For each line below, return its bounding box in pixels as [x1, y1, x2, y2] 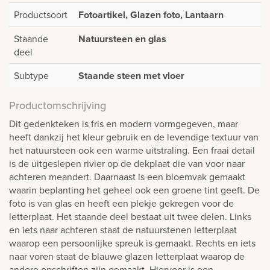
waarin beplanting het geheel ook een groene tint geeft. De [9, 183, 260, 196]
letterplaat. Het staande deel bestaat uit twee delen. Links [9, 209, 251, 223]
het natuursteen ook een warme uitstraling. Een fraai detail [9, 143, 255, 157]
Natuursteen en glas [78, 31, 166, 46]
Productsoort [14, 7, 67, 21]
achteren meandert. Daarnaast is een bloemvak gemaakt [9, 169, 245, 183]
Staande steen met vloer [78, 68, 184, 83]
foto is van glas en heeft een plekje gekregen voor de [9, 196, 234, 210]
